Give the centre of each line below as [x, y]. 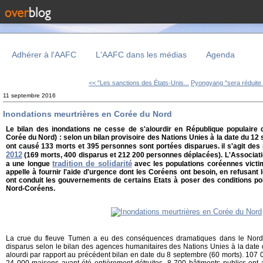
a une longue [29, 164]
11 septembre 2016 [29, 95]
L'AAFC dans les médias [141, 55]
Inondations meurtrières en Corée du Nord [87, 114]
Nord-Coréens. [31, 189]
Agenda [220, 55]
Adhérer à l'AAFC [44, 55]
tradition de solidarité [92, 164]
